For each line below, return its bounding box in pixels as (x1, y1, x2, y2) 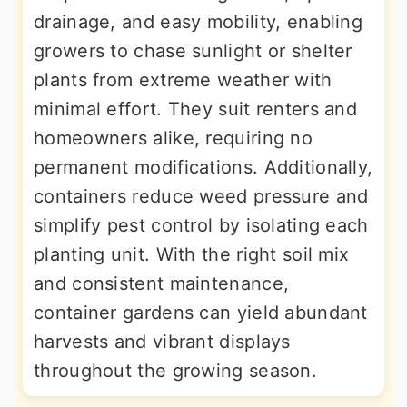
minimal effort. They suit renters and (34, 98, 358, 121)
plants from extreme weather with (34, 69, 333, 92)
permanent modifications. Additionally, (34, 156, 373, 179)
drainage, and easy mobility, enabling (34, 11, 363, 34)
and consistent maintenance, (34, 273, 290, 295)
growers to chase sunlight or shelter (34, 40, 352, 63)
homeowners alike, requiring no (34, 127, 313, 150)
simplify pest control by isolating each (34, 214, 369, 237)
